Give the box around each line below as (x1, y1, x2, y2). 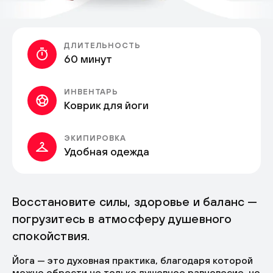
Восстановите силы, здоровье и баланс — (12, 194, 258, 209)
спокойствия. (12, 229, 90, 243)
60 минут (64, 52, 112, 66)
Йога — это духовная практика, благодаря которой (12, 255, 253, 266)
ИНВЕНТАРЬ (64, 87, 119, 97)
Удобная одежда (64, 145, 149, 158)
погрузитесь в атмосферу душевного (12, 211, 232, 226)
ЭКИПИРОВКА (64, 133, 127, 143)
